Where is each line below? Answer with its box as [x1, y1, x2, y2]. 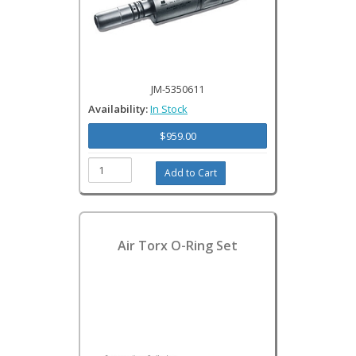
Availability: [88, 102, 150, 116]
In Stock [150, 102, 188, 116]
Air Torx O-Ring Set [118, 237, 238, 254]
